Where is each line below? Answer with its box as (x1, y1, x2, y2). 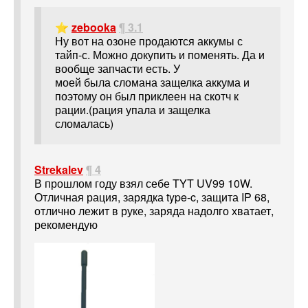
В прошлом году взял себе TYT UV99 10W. (34, 175, 252, 191)
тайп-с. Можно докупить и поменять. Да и (55, 47, 265, 63)
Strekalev (34, 161, 83, 177)
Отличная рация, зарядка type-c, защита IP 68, (34, 188, 269, 205)
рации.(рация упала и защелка (55, 102, 210, 118)
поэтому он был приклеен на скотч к (55, 88, 239, 104)
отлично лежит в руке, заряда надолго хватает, (34, 202, 274, 219)
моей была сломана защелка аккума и (55, 74, 250, 91)
